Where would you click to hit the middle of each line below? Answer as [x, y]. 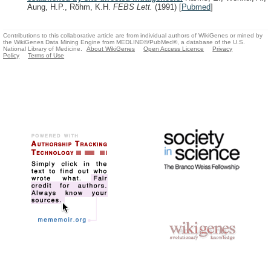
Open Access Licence [174, 49]
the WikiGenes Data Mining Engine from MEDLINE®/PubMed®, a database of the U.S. [124, 42]
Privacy [223, 49]
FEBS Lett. [134, 7]
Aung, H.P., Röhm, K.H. [70, 7]
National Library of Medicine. [43, 49]
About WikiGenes [111, 49]
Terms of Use [46, 56]
